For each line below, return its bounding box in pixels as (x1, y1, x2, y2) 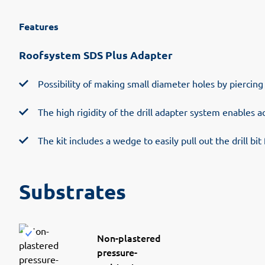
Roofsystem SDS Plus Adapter (19, 47, 173, 62)
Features (19, 20, 59, 33)
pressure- (97, 245, 137, 258)
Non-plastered (97, 231, 161, 244)
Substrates (19, 178, 126, 204)
